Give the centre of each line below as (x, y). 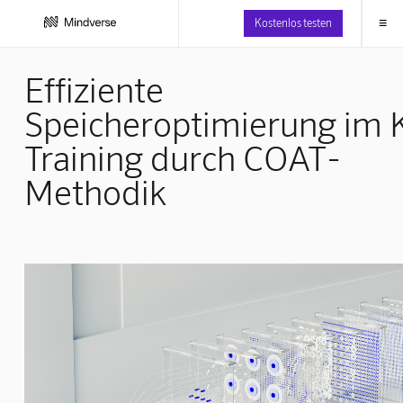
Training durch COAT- (182, 157)
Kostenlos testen (293, 22)
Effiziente (94, 89)
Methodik (95, 191)
